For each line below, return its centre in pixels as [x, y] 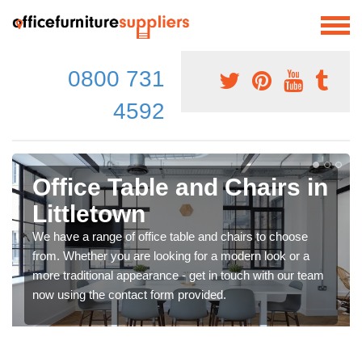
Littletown [89, 213]
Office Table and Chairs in [180, 187]
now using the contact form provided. [129, 294]
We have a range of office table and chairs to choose [170, 236]
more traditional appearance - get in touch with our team [178, 275]
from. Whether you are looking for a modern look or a [171, 255]
